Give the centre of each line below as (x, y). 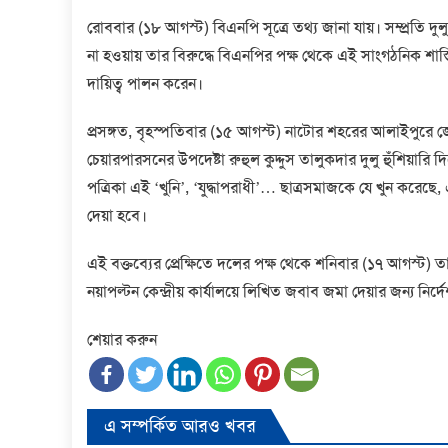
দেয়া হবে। (117, 216)
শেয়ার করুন (122, 340)
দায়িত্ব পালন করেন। (145, 84)
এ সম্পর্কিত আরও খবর (180, 426)
